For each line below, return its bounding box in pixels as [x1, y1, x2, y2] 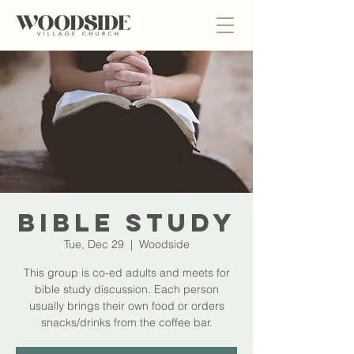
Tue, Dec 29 [63, 237, 124, 251]
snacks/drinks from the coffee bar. [40, 315, 213, 330]
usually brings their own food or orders [28, 299, 224, 313]
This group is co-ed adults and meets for [23, 265, 230, 280]
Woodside [138, 237, 190, 251]
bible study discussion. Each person [34, 282, 219, 296]
